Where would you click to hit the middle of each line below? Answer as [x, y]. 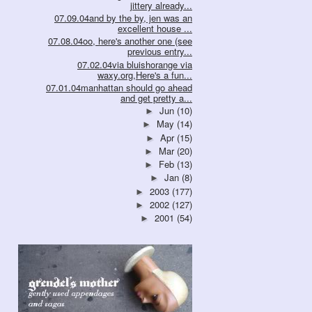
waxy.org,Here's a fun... [145, 75]
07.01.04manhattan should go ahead [119, 87]
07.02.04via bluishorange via [135, 64]
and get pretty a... [156, 97]
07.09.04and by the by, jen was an [123, 18]
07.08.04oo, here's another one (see [120, 41]
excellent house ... [155, 29]
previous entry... [160, 52]
